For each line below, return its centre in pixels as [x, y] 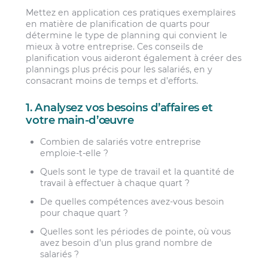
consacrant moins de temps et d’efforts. [112, 80]
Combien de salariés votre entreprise [121, 141]
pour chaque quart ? [84, 213]
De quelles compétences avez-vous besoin [133, 202]
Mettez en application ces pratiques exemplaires [131, 12]
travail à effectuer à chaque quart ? [115, 183]
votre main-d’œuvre [80, 120]
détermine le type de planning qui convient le [127, 35]
